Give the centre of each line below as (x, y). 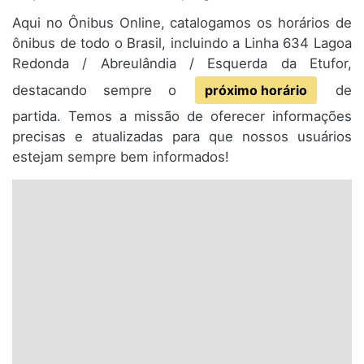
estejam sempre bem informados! (121, 157)
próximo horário (256, 91)
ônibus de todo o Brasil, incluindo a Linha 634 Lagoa (182, 43)
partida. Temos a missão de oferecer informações (182, 117)
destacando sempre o (102, 91)
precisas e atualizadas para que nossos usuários (182, 137)
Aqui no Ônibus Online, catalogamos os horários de (182, 23)
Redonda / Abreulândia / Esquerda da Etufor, (182, 64)
